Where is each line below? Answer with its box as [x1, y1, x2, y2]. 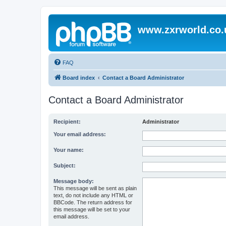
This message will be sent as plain [53, 185, 137, 191]
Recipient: [53, 119, 81, 125]
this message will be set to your [53, 206, 130, 212]
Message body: [53, 178, 94, 184]
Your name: [53, 147, 84, 153]
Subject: [53, 162, 76, 168]
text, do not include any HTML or [53, 192, 133, 198]
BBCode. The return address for [53, 199, 132, 205]
